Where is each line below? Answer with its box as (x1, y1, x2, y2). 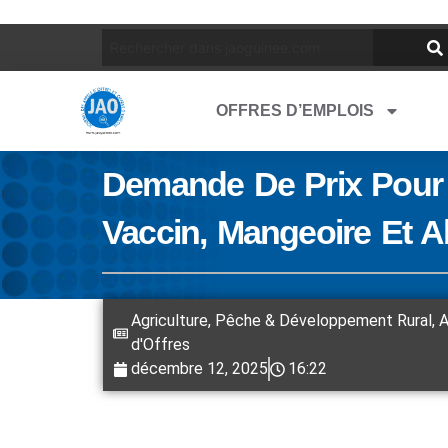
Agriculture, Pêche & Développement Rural (131, 311, 432, 330)
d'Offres (131, 335, 190, 354)
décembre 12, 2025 (131, 359, 268, 378)
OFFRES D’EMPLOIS (216, 102, 374, 119)
